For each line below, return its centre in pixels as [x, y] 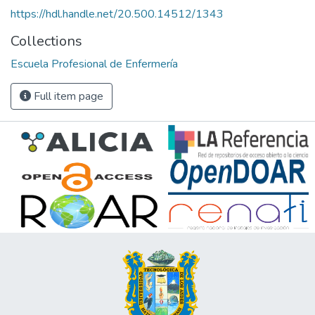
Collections [46, 41]
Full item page [67, 97]
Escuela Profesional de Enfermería [94, 64]
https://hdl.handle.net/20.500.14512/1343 [117, 14]
